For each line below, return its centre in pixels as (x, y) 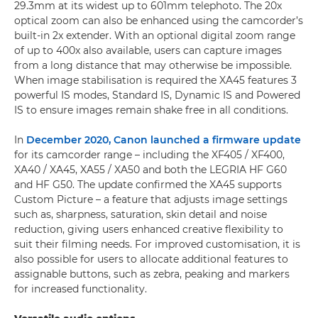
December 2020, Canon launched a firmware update (164, 140)
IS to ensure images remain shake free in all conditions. (151, 110)
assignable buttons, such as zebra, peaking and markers (152, 274)
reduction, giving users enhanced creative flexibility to (149, 229)
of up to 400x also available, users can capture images (148, 50)
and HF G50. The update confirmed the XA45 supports (148, 185)
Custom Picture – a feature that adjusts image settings (151, 199)
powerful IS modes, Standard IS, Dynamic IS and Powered (157, 95)
